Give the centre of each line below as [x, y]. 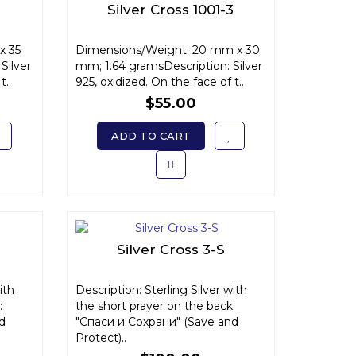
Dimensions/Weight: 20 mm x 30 [167, 50]
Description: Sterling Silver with [161, 290]
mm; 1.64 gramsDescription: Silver [168, 66]
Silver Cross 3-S [170, 250]
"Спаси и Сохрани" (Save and [157, 322]
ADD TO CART [151, 136]
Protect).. [101, 338]
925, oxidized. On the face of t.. [159, 82]
